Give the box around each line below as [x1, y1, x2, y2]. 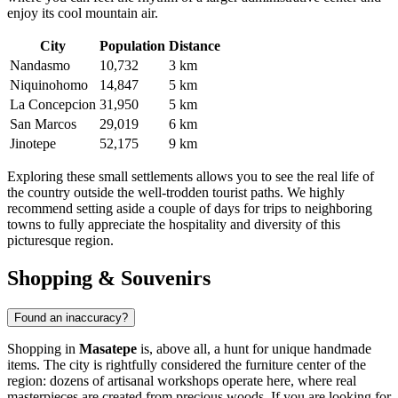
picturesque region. [7, 233, 114, 249]
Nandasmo [10, 58, 70, 74]
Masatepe [79, 341, 137, 357]
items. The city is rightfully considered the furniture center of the [7, 357, 366, 373]
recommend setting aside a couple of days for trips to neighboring [7, 201, 372, 217]
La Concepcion [10, 97, 96, 113]
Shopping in [7, 341, 79, 357]
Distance [169, 38, 220, 54]
